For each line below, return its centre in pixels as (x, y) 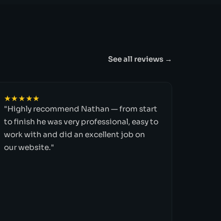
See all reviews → (140, 59)
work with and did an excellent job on (74, 134)
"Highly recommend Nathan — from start (80, 109)
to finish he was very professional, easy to (81, 121)
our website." (29, 147)
